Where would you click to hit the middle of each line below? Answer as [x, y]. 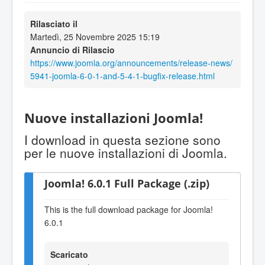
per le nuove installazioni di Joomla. [126, 153]
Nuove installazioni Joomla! [114, 118]
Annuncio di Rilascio [72, 49]
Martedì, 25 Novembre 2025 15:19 [95, 36]
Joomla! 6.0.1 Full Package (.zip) [127, 183]
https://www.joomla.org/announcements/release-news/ [131, 62]
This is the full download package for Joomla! [129, 209]
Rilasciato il [54, 23]
